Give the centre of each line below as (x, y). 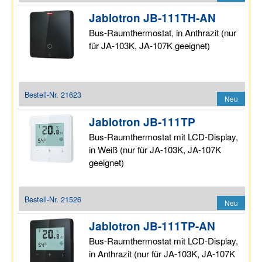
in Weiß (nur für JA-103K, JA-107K (155, 149)
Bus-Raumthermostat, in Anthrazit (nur (163, 32)
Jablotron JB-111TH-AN (153, 18)
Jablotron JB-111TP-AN (152, 226)
